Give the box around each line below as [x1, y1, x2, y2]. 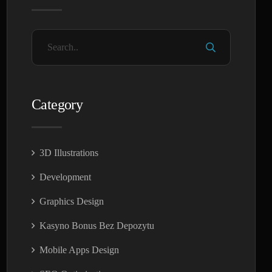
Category [32, 96, 83, 112]
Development [39, 171, 92, 182]
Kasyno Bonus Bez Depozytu [39, 220, 155, 231]
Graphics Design [39, 195, 104, 206]
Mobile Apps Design [39, 244, 120, 255]
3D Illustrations [39, 147, 99, 158]
